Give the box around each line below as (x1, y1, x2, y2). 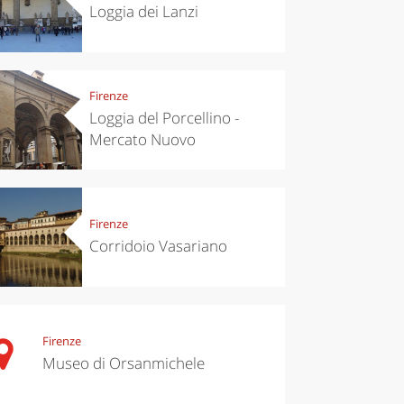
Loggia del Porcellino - (88, 107, 239, 129)
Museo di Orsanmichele (41, 353, 205, 374)
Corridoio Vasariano (88, 235, 227, 257)
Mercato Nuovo (88, 129, 196, 151)
